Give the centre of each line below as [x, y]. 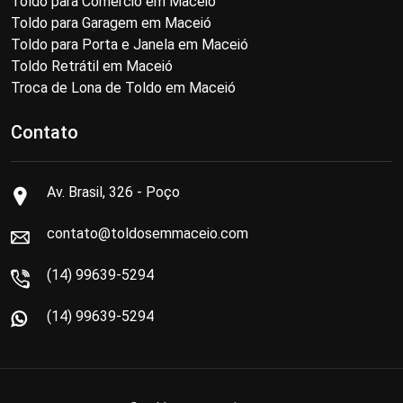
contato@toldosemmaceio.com [148, 234]
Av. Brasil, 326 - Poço [113, 193]
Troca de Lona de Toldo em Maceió [123, 88]
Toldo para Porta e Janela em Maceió [130, 45]
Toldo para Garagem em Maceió [111, 23]
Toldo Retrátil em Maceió [92, 67]
